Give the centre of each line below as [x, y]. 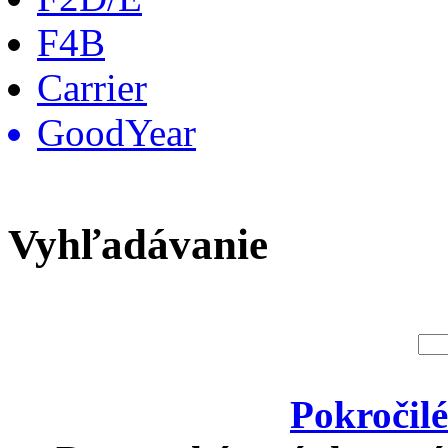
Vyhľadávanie [138, 244]
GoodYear [116, 133]
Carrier [92, 88]
